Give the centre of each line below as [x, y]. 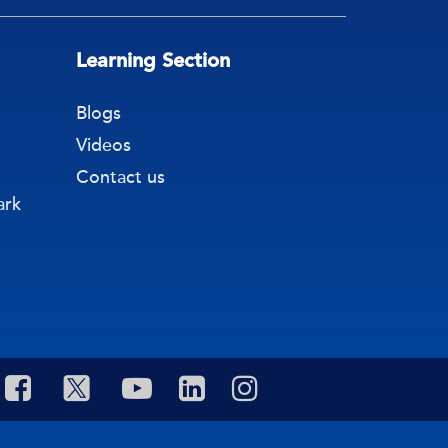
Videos [103, 144]
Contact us [120, 176]
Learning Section [153, 59]
